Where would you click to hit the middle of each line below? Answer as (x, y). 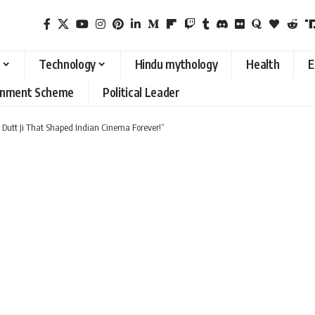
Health (263, 64)
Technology (67, 64)
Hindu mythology (176, 64)
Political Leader (141, 92)
